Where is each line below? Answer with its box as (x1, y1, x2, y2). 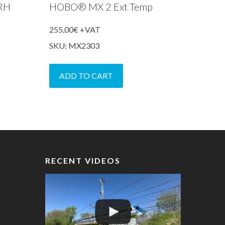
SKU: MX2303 (49, 40, 100, 50)
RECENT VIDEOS (45, 156, 121, 166)
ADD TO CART (59, 70, 114, 80)
